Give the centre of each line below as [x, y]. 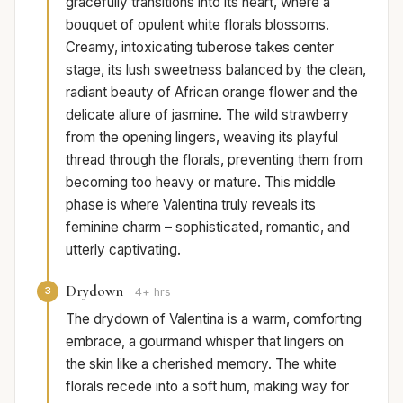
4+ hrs [153, 291]
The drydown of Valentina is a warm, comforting [214, 318]
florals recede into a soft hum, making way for [207, 386]
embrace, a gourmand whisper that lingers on [205, 341]
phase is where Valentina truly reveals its [191, 204]
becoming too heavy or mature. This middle [201, 182]
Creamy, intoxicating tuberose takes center [200, 47]
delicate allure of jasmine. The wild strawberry [207, 114]
